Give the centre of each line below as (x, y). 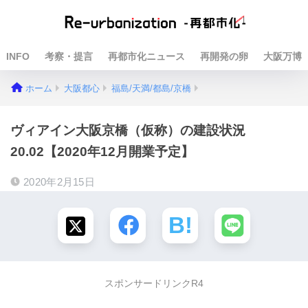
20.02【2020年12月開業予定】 (102, 151)
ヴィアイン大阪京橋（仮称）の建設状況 (128, 130)
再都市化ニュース (146, 56)
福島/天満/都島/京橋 (151, 89)
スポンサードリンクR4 (154, 284)
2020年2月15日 (59, 182)
